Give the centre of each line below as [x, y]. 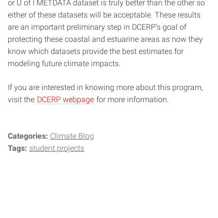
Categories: [29, 136]
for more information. [132, 99]
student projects [57, 148]
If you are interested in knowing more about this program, [105, 87]
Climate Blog [72, 136]
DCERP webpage [65, 99]
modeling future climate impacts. [64, 63]
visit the [22, 99]
